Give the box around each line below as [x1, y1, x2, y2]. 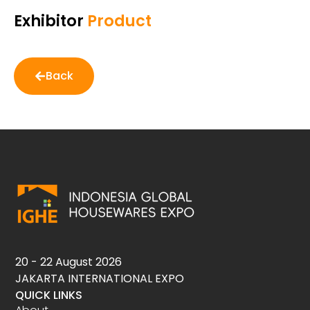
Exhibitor [14, 9, 84, 32]
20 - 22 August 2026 [15, 254, 122, 271]
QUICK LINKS [15, 287, 83, 304]
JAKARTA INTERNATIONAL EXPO [15, 271, 185, 287]
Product [84, 9, 152, 32]
